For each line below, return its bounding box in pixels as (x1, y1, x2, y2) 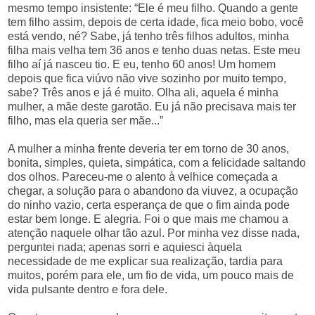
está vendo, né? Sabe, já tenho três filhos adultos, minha (8, 30, 289, 42)
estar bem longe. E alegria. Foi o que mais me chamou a (8, 212, 288, 225)
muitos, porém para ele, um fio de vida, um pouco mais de (8, 269, 294, 281)
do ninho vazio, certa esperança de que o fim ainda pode (8, 198, 290, 211)
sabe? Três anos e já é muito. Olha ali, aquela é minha (8, 86, 278, 98)
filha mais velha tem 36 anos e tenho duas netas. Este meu (8, 44, 300, 56)
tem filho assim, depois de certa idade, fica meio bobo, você (8, 15, 304, 28)
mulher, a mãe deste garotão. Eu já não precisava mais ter (8, 100, 296, 112)
